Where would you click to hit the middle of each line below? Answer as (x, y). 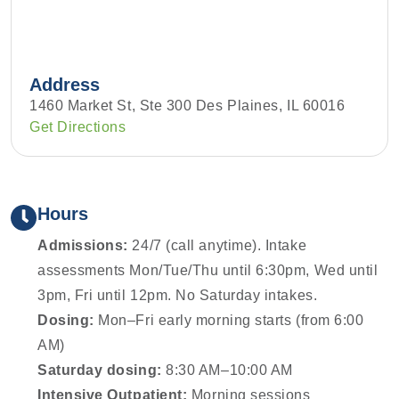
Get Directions (78, 126)
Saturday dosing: (100, 370)
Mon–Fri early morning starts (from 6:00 (229, 321)
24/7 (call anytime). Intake (217, 246)
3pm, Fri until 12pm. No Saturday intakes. (178, 296)
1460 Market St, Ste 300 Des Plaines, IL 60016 (187, 105)
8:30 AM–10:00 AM (227, 370)
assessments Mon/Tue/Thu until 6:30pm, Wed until (208, 271)
